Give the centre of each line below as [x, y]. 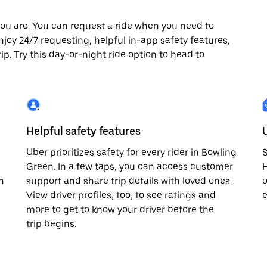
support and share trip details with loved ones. [129, 181]
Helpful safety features [83, 131]
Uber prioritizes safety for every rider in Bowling [131, 152]
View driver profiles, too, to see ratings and [121, 195]
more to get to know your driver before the [120, 209]
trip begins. [51, 224]
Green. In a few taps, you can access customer [130, 167]
